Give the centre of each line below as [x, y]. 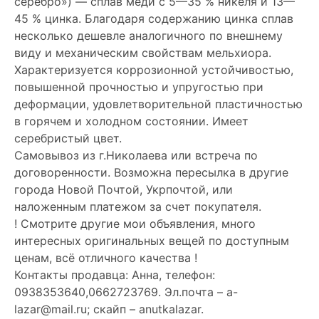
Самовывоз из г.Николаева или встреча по [136, 156]
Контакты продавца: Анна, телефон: [115, 275]
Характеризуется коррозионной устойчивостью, [154, 70]
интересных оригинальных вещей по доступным [152, 241]
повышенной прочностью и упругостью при [139, 87]
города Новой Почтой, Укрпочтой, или [124, 190]
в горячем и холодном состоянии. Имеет [131, 121]
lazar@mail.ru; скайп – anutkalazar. [109, 309]
